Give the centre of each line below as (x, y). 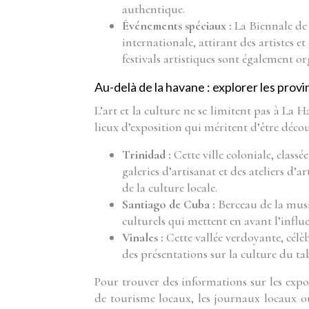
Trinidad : (148, 154)
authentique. (153, 9)
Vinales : (144, 237)
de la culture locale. (170, 188)
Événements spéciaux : (178, 26)
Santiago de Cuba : (170, 204)
